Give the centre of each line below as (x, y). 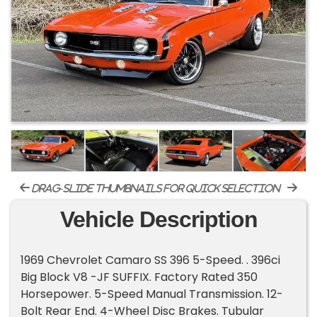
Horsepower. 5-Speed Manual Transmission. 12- (152, 294)
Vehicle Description (158, 220)
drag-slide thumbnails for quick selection (155, 189)
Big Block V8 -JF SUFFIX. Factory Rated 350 (139, 277)
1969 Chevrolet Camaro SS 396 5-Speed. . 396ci (151, 260)
